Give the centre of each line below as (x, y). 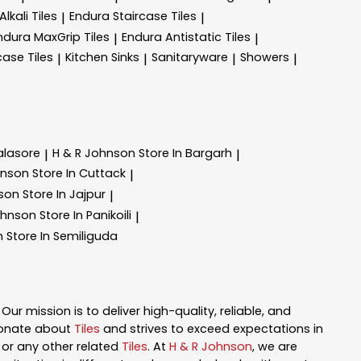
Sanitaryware (190, 58)
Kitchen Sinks (102, 58)
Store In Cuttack (79, 174)
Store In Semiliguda (62, 236)
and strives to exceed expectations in (212, 329)
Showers (265, 58)
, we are (275, 347)
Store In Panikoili (85, 215)
